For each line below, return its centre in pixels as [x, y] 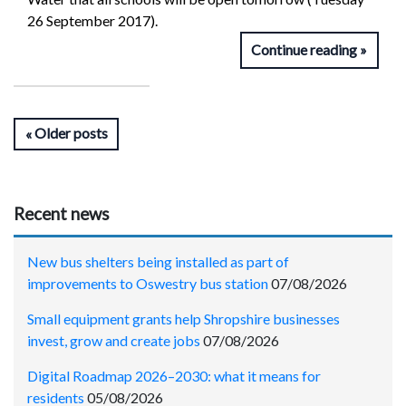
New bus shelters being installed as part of [158, 262]
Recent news [62, 213]
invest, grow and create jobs [114, 341]
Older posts [71, 133]
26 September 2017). [92, 21]
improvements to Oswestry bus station [148, 284]
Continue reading [304, 49]
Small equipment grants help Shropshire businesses [184, 319]
